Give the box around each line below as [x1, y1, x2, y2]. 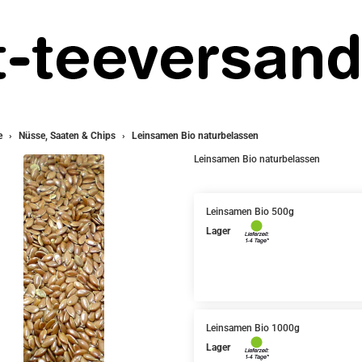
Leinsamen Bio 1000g [205, 322, 300, 334]
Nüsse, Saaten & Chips [18, 130, 116, 141]
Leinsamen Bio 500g [205, 206, 294, 217]
